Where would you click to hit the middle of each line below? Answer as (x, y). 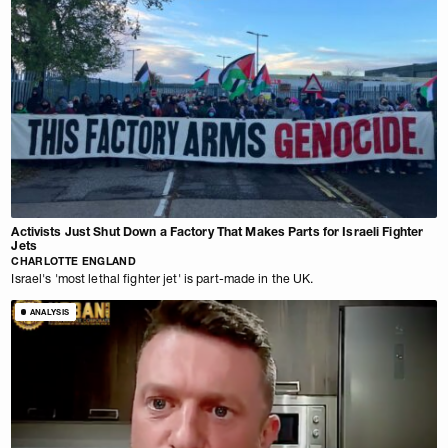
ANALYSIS (49, 311)
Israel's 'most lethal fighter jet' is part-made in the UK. (162, 278)
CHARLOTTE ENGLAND (73, 262)
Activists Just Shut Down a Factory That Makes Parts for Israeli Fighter (217, 231)
